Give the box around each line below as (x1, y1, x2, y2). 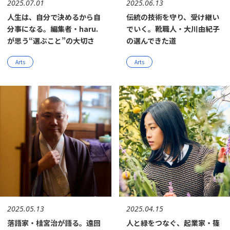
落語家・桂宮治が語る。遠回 (7, 218, 101, 228)
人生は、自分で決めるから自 (7, 11, 101, 22)
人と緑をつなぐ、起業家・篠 (126, 218, 220, 228)
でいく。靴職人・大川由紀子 (126, 23, 220, 34)
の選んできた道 (126, 35, 176, 46)
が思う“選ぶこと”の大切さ (7, 35, 94, 46)
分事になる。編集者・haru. (7, 23, 98, 34)
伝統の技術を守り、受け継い (126, 11, 219, 22)
